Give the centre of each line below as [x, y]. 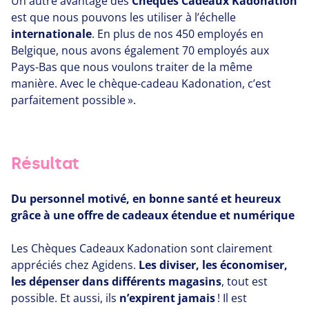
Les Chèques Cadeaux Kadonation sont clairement [142, 249]
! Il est [231, 298]
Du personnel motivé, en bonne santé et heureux [146, 199]
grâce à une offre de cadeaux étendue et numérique [153, 216]
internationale [51, 34]
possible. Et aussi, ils [65, 298]
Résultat [46, 163]
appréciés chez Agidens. [75, 265]
